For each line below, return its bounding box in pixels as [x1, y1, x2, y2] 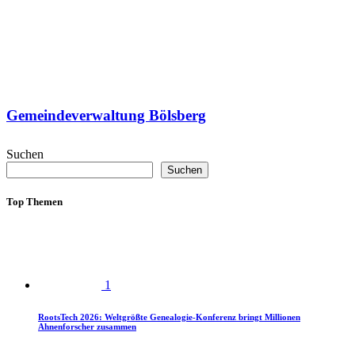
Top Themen [6, 195, 63, 208]
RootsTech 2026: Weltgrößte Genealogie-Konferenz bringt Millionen [38, 311, 300, 322]
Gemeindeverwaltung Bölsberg [6, 106, 206, 124]
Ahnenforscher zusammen [38, 321, 136, 331]
